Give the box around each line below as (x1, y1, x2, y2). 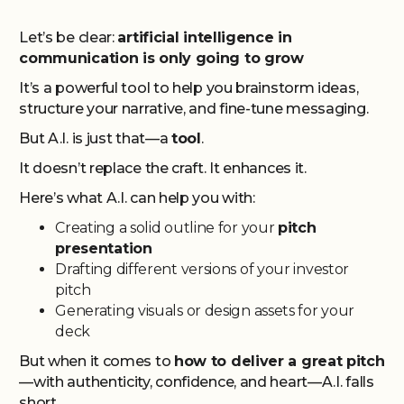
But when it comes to (19, 353, 174, 370)
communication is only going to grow (19, 50, 304, 67)
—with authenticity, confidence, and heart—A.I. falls (19, 373, 374, 390)
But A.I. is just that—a (19, 130, 172, 147)
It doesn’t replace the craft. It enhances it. (19, 160, 307, 177)
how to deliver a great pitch (173, 353, 385, 370)
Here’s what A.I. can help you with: (19, 189, 255, 207)
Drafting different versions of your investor (55, 261, 350, 278)
